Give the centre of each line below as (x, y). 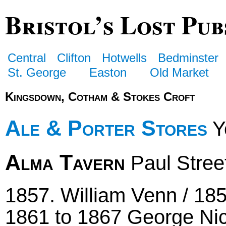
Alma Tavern (65, 163)
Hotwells (125, 58)
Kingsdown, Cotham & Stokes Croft (100, 96)
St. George (37, 72)
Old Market (180, 72)
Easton (108, 72)
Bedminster (188, 58)
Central (27, 58)
